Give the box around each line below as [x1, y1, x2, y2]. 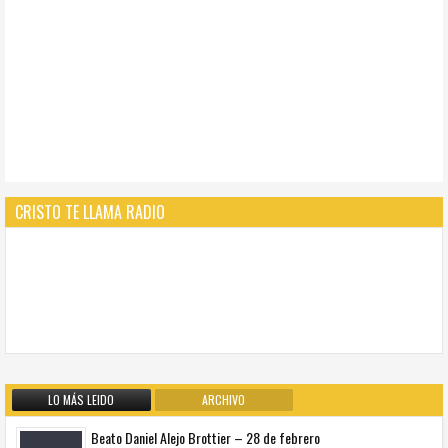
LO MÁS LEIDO [48, 390, 115, 408]
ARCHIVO [202, 390, 246, 408]
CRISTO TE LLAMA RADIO [15, 199, 165, 224]
